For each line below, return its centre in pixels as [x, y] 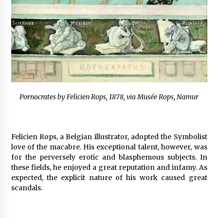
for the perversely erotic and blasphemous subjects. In [109, 157]
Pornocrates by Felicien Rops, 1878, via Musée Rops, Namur [109, 97]
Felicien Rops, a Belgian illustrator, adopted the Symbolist [109, 137]
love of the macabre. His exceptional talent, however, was [109, 147]
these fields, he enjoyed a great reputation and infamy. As [109, 167]
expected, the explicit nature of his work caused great [109, 178]
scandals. [27, 188]
